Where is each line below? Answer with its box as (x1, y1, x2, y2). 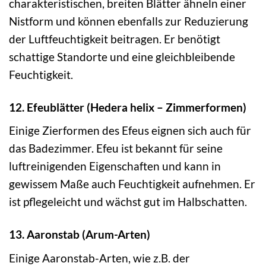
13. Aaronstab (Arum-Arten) (9, 227, 150, 242)
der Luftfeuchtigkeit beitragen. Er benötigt (9, 31, 220, 46)
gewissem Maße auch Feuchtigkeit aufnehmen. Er (9, 177, 255, 191)
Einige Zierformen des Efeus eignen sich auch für (9, 123, 251, 138)
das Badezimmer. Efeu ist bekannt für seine (9, 141, 223, 156)
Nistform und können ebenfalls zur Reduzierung (9, 14, 248, 28)
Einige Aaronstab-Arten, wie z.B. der (9, 251, 190, 265)
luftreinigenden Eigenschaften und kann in (9, 159, 221, 173)
